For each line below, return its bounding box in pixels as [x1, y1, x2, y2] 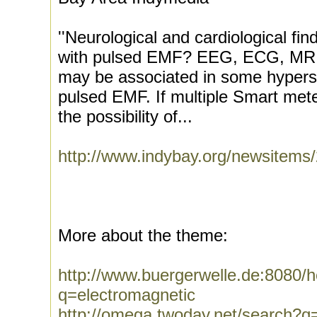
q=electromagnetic [58, 285, 195, 304]
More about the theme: [58, 226, 228, 245]
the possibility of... [58, 107, 192, 126]
